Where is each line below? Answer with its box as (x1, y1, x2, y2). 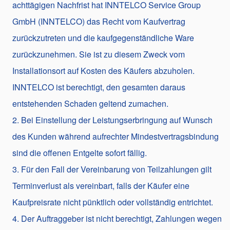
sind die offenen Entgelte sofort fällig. (12, 146, 147, 159)
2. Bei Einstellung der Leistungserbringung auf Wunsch (12, 113, 213, 126)
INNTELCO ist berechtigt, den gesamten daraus (12, 81, 185, 93)
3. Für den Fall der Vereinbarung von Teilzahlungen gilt (12, 163, 212, 175)
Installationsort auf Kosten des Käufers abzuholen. (12, 64, 195, 76)
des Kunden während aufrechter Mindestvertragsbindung (12, 130, 219, 142)
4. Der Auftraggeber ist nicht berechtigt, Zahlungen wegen (12, 212, 222, 224)
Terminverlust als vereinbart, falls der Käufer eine (12, 179, 189, 191)
